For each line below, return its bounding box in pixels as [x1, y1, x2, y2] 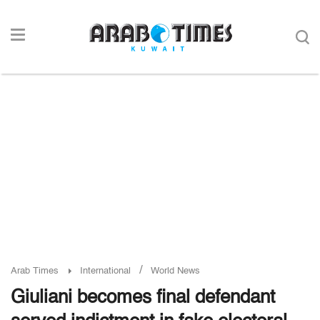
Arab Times [11, 266, 59, 276]
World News [151, 266, 200, 276]
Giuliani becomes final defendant [11, 289, 275, 307]
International [80, 266, 131, 276]
